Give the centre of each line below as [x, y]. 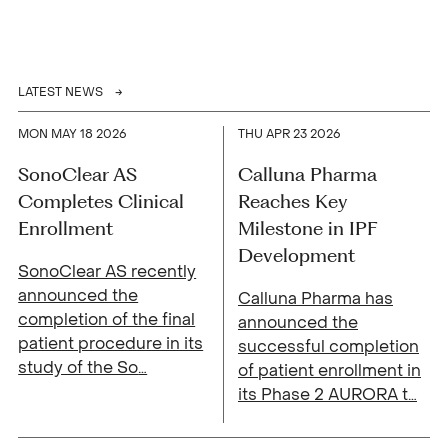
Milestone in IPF [308, 228]
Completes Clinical [101, 201]
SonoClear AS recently [107, 272]
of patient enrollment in [329, 371]
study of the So [78, 368]
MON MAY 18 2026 [73, 134]
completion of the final [107, 320]
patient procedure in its [111, 344]
